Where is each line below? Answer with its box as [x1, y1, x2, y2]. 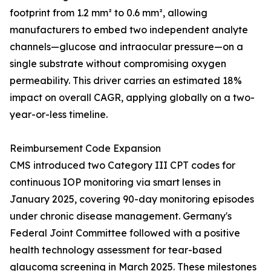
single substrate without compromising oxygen [10, 57, 226, 70]
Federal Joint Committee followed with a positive [10, 227, 240, 240]
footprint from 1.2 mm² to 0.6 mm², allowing [10, 7, 207, 19]
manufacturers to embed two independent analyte [10, 24, 248, 36]
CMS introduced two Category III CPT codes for [10, 159, 235, 172]
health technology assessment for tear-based [10, 244, 222, 256]
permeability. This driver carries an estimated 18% [10, 74, 242, 87]
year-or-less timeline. [10, 108, 108, 121]
